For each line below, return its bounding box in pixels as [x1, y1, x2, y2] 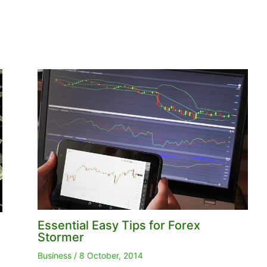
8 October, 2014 [79, 250, 143, 261]
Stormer [37, 230, 84, 245]
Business [37, 250, 72, 261]
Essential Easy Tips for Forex [37, 218, 200, 233]
